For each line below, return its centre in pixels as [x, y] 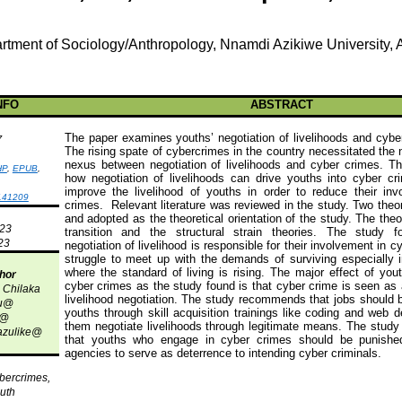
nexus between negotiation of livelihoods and [188, 165]
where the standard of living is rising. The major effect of [222, 272]
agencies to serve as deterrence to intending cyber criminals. [223, 353]
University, [359, 44]
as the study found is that [204, 286]
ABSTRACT [281, 105]
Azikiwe [297, 44]
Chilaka [21, 289]
